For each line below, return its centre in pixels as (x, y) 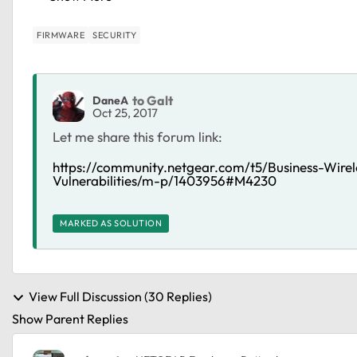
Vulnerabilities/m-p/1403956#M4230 (165, 180)
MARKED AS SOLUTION (111, 223)
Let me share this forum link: (139, 137)
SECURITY (114, 35)
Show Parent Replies (70, 319)
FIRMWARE (61, 35)
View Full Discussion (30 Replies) (120, 296)
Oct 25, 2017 (125, 112)
